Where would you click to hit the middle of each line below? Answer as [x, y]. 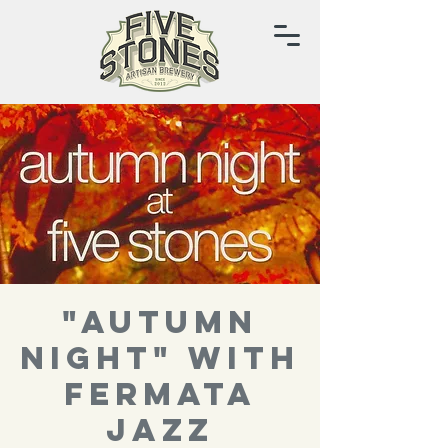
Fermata [160, 394]
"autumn [160, 322]
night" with [160, 358]
